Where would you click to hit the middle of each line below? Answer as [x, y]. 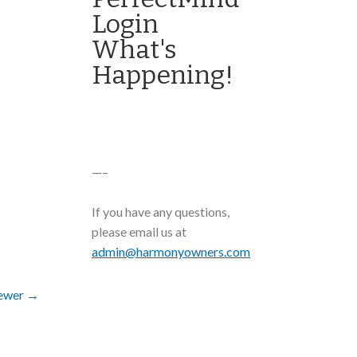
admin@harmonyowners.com [171, 251]
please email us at [139, 231]
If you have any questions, [161, 212]
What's [134, 49]
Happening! [163, 75]
